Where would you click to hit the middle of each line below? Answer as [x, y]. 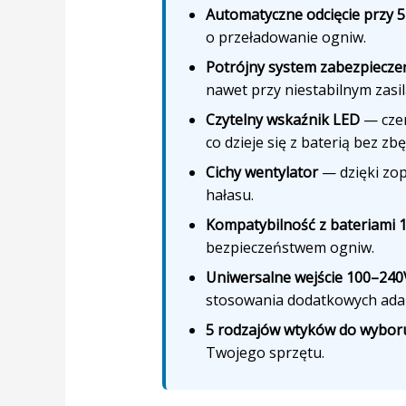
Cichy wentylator [261, 173]
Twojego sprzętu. [265, 353]
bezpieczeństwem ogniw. [290, 248]
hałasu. [229, 195]
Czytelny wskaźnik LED [282, 120]
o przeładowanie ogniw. [285, 38]
